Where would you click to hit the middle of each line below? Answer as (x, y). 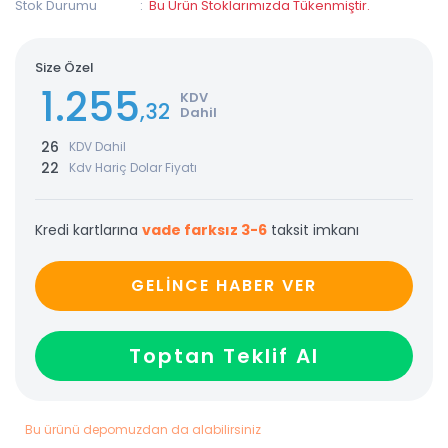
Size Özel (64, 67)
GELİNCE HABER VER (224, 285)
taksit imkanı (313, 229)
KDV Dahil (97, 147)
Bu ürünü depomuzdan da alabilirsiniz (143, 429)
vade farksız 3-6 (204, 229)
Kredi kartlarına (88, 229)
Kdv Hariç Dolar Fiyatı (133, 168)
